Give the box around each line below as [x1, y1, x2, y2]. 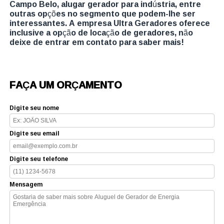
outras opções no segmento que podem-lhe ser [9, 5, 196, 21]
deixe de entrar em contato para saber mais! [9, 34, 184, 49]
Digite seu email [9, 127, 60, 139]
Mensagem [9, 178, 43, 190]
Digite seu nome [9, 101, 59, 113]
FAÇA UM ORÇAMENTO [9, 74, 122, 94]
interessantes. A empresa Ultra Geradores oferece [9, 15, 210, 30]
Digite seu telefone [9, 152, 68, 164]
